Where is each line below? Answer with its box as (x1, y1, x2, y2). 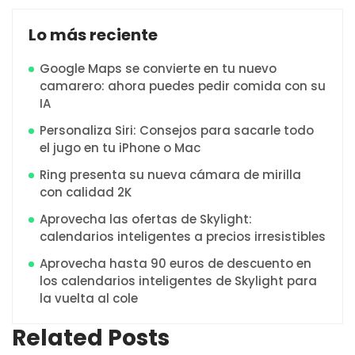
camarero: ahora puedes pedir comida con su (40, 77, 326, 94)
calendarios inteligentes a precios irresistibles (40, 227, 326, 245)
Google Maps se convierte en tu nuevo (40, 59, 277, 77)
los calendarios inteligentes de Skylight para (40, 272, 317, 289)
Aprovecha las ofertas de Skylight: (40, 210, 252, 227)
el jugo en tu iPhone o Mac (40, 139, 200, 156)
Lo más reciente (29, 23, 158, 46)
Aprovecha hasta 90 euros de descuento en (40, 254, 311, 272)
